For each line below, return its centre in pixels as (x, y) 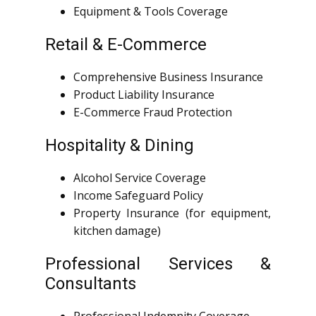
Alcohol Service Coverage (140, 178)
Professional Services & (158, 264)
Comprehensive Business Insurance (168, 77)
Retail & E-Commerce (126, 45)
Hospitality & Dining (120, 146)
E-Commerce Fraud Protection (153, 113)
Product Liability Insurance (144, 95)
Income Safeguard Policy (138, 196)
